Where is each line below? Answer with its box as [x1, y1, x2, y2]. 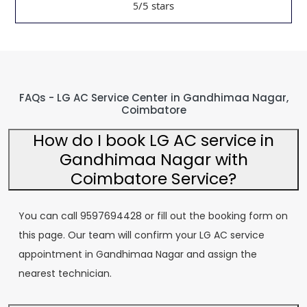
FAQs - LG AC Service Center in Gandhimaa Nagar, [19, 90, 288, 105]
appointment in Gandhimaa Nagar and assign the [19, 247, 257, 261]
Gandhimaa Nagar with [59, 148, 248, 171]
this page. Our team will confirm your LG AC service [19, 228, 265, 242]
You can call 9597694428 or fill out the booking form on [19, 209, 288, 223]
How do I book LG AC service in [33, 129, 274, 151]
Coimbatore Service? [71, 167, 236, 190]
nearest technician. [19, 267, 112, 280]
